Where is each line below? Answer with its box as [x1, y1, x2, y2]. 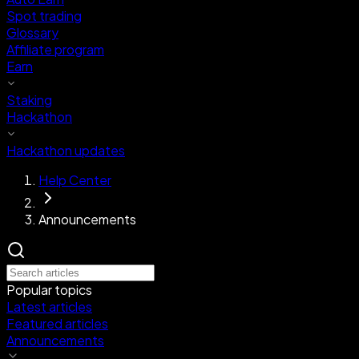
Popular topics [6, 281, 92, 298]
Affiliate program [6, 41, 104, 58]
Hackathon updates [6, 142, 125, 159]
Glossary [6, 24, 58, 41]
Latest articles [6, 298, 92, 315]
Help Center [38, 171, 111, 188]
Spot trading [6, 7, 82, 24]
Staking [6, 91, 52, 108]
